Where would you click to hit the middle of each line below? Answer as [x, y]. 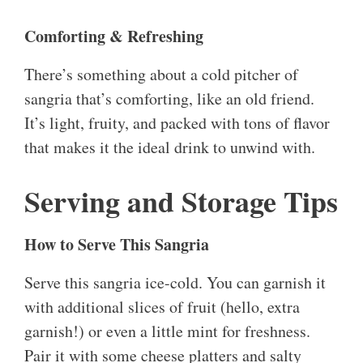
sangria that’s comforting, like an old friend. [169, 99]
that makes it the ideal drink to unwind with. [170, 147]
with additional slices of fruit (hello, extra [162, 307]
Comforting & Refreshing [114, 36]
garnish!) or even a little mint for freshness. [167, 331]
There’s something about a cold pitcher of [161, 75]
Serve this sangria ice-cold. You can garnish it [175, 283]
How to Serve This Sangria [117, 245]
